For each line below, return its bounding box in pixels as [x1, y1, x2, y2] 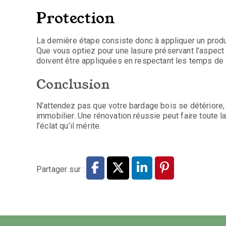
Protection [36, 8, 119, 29]
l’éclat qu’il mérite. [36, 121, 101, 131]
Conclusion [36, 75, 114, 93]
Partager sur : [36, 164, 87, 174]
